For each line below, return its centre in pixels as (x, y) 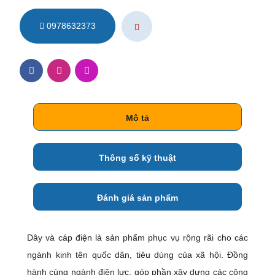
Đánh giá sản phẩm (137, 197)
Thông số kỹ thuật (137, 157)
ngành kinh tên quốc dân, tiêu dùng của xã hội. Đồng (137, 254)
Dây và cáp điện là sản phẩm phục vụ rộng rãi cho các (137, 237)
